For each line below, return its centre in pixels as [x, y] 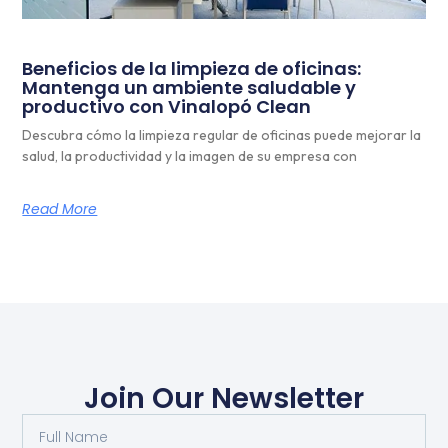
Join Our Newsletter [224, 398]
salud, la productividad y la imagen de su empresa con [190, 155]
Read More [60, 208]
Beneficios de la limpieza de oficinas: [192, 68]
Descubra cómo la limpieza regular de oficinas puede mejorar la [222, 134]
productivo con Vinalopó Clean [167, 106]
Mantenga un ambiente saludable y [189, 87]
